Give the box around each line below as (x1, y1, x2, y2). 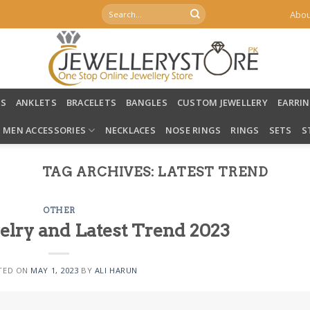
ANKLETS (15, 96, 57, 109)
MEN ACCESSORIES (3, 124, 86, 136)
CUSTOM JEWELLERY (176, 96, 268, 109)
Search (101, 3, 128, 15)
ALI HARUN (94, 264, 138, 275)
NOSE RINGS (165, 124, 221, 136)
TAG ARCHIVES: (42, 164, 158, 180)
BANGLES (126, 96, 167, 109)
